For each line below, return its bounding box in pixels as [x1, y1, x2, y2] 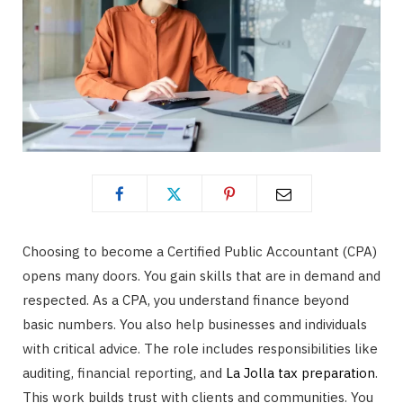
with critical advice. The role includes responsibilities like [22, 340, 378, 358]
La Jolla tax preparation [226, 364, 375, 382]
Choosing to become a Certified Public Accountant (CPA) [22, 243, 377, 261]
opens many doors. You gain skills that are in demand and [22, 267, 381, 285]
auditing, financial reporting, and [22, 364, 226, 382]
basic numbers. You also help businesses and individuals [22, 316, 367, 334]
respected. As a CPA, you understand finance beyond [22, 291, 349, 309]
